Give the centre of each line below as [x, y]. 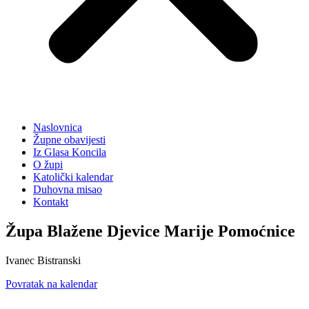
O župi [48, 165]
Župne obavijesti [69, 140]
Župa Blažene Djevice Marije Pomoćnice [150, 231]
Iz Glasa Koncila [70, 152]
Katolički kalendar [73, 177]
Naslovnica [58, 127]
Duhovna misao [68, 189]
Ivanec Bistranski [43, 260]
